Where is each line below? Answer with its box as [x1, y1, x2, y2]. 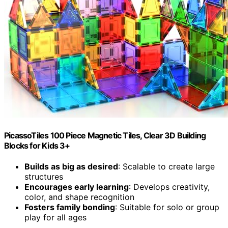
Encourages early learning [24, 182, 129, 192]
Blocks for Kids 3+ [4, 140, 70, 151]
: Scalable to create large [118, 161, 215, 172]
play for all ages [24, 212, 87, 223]
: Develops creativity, [129, 182, 210, 192]
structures [24, 172, 63, 182]
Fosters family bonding [24, 202, 115, 213]
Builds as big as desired [24, 161, 118, 172]
